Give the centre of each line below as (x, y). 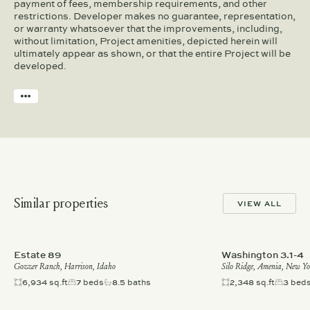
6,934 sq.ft (45, 282)
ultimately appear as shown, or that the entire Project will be (152, 53)
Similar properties (61, 203)
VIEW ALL (259, 203)
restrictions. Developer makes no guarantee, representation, (155, 16)
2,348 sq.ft (252, 282)
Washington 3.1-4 (263, 255)
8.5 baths (131, 282)
